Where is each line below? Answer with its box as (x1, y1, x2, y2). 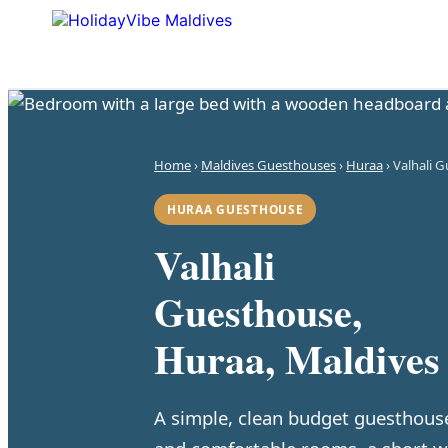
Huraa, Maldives (154, 329, 440, 388)
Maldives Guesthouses (201, 156, 336, 174)
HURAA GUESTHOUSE (167, 201, 304, 217)
